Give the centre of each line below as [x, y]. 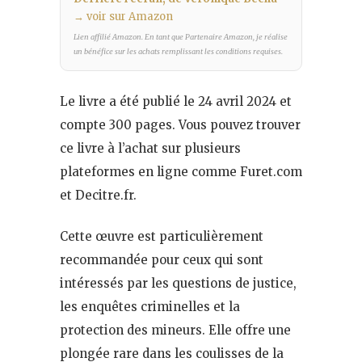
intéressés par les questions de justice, [178, 283]
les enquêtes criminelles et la [150, 306]
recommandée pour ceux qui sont [162, 259]
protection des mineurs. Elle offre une [175, 330]
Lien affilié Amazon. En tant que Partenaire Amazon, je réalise [181, 37]
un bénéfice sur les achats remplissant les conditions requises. [178, 51]
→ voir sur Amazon [123, 16]
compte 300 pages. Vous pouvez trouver [180, 124]
